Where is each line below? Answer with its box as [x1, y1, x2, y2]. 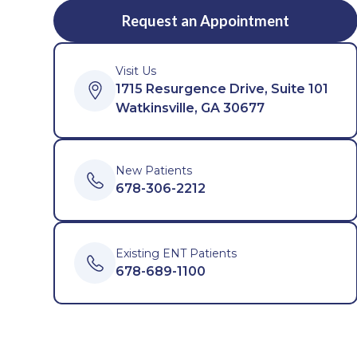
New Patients [116, 163, 193, 178]
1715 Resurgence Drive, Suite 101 [116, 81, 329, 96]
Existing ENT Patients [116, 245, 237, 261]
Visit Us [116, 64, 157, 78]
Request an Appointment [122, 11, 290, 29]
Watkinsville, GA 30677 [116, 100, 265, 116]
